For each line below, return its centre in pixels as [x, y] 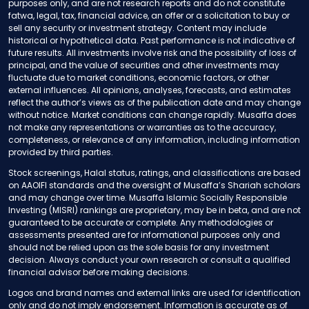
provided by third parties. [61, 152]
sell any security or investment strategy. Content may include [137, 28]
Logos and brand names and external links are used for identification [154, 292]
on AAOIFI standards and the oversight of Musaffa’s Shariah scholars [154, 185]
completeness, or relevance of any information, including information [154, 139]
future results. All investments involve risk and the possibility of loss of [152, 52]
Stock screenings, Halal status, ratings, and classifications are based [154, 172]
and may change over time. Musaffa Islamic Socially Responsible [148, 197]
